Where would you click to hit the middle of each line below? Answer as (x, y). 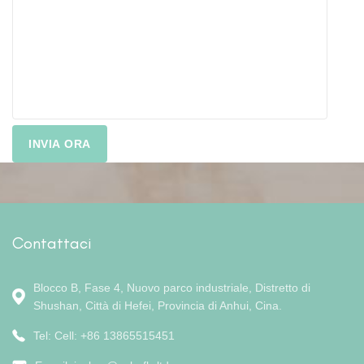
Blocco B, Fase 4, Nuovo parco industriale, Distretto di (172, 288)
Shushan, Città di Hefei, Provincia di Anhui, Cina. (158, 306)
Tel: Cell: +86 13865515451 (104, 336)
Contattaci (52, 243)
